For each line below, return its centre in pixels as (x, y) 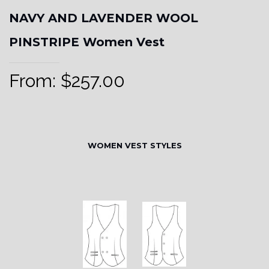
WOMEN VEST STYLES (134, 146)
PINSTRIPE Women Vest (87, 42)
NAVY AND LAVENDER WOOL (104, 18)
